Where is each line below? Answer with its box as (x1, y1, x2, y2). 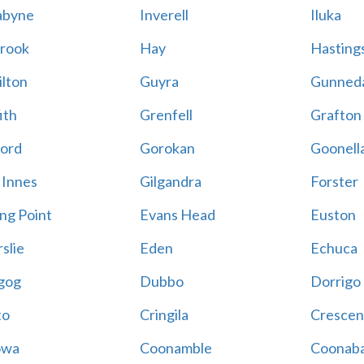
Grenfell (139, 106, 193, 123)
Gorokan (139, 139, 195, 157)
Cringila (139, 305, 188, 323)
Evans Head (139, 206, 215, 223)
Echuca (310, 239, 357, 257)
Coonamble (139, 339, 212, 357)
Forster (310, 172, 358, 190)
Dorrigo (310, 272, 361, 290)
